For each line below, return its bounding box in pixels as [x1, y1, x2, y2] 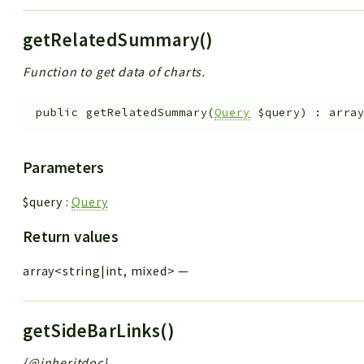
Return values [23, 226, 119, 246]
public [36, 105, 80, 119]
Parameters [23, 157, 105, 177]
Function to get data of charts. [23, 63, 206, 80]
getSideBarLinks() [23, 318, 180, 342]
